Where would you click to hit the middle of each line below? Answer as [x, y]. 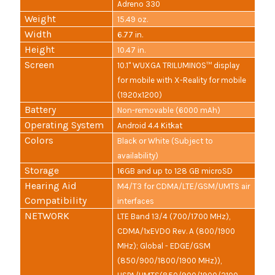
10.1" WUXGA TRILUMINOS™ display [179, 66]
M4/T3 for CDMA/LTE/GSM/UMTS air [184, 187]
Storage [42, 171]
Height [40, 50]
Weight [41, 19]
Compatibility [56, 201]
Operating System [64, 125]
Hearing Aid [51, 186]
